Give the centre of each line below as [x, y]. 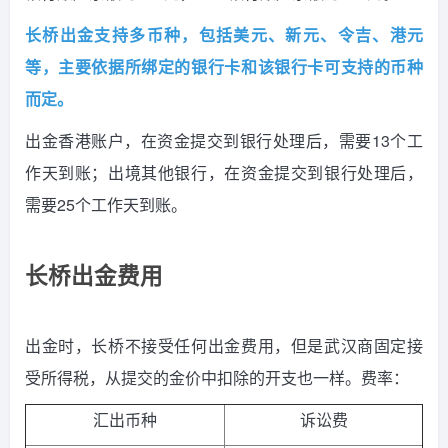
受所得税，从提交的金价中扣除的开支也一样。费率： [217, 378]
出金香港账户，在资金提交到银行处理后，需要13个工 [224, 141]
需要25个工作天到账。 [106, 205]
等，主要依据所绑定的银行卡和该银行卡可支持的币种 [224, 67]
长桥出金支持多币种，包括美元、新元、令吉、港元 [224, 35]
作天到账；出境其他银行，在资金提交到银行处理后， [224, 173]
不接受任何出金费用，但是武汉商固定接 [274, 346]
